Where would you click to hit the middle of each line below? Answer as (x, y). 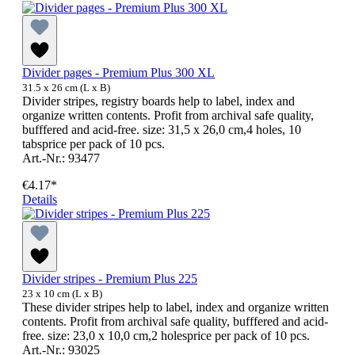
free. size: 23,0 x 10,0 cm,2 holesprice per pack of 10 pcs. (166, 336)
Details (40, 200)
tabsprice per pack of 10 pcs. (94, 144)
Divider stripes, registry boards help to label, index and (158, 101)
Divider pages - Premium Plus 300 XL (118, 73)
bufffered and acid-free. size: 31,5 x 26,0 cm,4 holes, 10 (162, 130)
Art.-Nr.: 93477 (61, 158)
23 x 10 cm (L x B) (62, 294)
